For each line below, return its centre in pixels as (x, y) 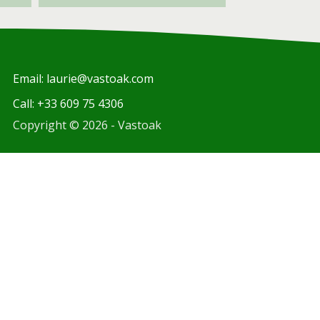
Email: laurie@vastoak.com (84, 79)
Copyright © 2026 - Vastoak (87, 125)
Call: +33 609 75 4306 (69, 104)
